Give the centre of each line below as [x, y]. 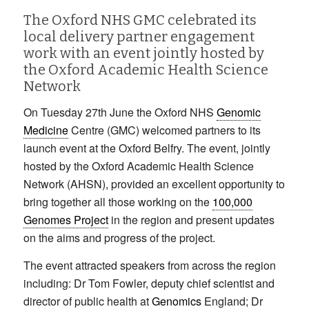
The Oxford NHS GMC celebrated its [140, 20]
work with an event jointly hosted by [143, 53]
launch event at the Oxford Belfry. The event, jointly [147, 148]
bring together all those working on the [118, 202]
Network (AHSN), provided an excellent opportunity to [154, 184]
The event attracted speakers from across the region [149, 265]
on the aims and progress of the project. [119, 238]
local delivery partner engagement [139, 36]
